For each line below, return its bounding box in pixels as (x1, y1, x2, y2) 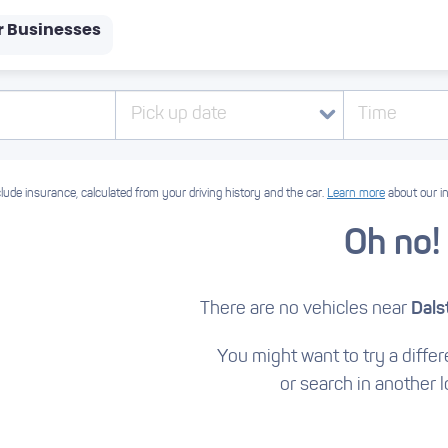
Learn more (327, 188, 385, 200)
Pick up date (131, 105, 228, 124)
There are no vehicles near (200, 300, 411, 319)
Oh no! (344, 227, 440, 262)
